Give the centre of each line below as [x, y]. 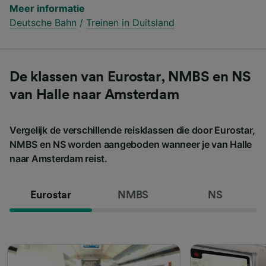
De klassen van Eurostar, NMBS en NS [130, 77]
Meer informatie [47, 8]
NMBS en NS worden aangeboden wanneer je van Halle [131, 144]
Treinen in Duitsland [130, 22]
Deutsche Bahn [43, 22]
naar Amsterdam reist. [58, 158]
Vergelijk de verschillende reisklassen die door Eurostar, [132, 130]
